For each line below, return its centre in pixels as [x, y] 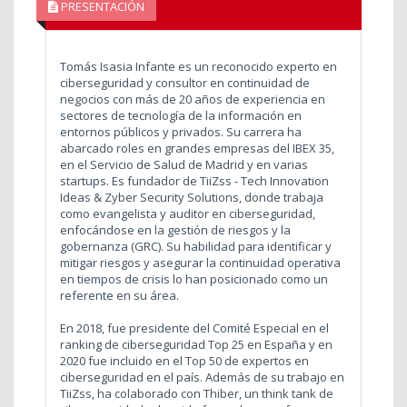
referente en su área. [119, 295]
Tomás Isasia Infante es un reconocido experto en [199, 66]
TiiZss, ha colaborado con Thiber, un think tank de [197, 393]
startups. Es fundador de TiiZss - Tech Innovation [194, 180]
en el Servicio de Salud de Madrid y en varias [184, 164]
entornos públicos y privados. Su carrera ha [181, 131]
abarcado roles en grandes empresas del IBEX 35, [197, 148]
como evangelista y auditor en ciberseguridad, [188, 213]
